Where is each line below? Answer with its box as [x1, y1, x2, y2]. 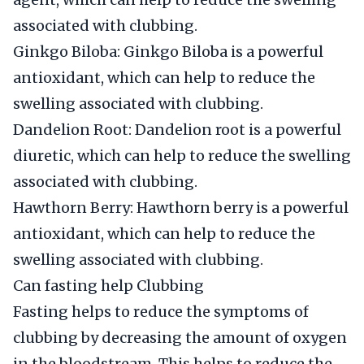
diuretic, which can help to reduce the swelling [13, 146, 351, 165]
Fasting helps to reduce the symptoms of [13, 302, 309, 321]
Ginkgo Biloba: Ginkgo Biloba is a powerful [13, 42, 323, 61]
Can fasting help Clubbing [13, 276, 204, 295]
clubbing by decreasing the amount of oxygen [13, 328, 347, 347]
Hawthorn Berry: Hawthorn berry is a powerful [13, 198, 349, 217]
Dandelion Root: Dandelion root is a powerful [13, 120, 341, 139]
